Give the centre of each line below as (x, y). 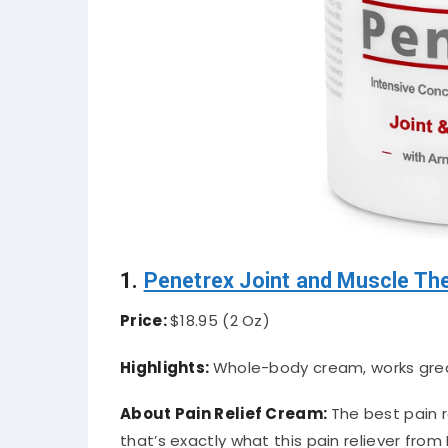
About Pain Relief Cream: (225, 413)
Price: (145, 321)
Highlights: (166, 367)
